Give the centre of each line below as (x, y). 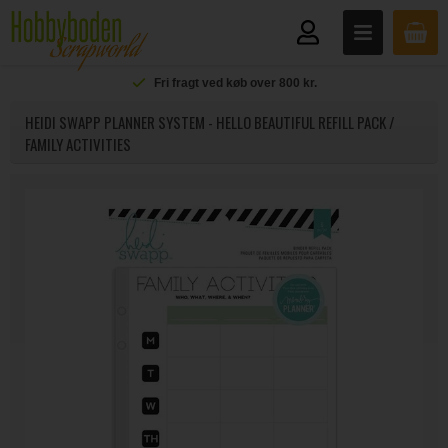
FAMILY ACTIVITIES (78, 144)
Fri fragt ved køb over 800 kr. (235, 83)
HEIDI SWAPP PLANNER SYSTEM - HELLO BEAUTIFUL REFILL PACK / (210, 122)
